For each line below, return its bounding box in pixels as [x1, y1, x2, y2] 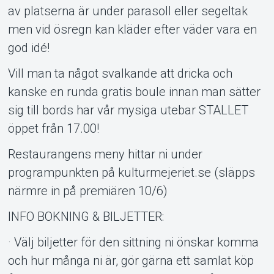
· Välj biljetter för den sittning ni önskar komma [7, 234, 259, 250]
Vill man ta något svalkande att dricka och [7, 65, 232, 81]
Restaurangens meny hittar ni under [7, 146, 202, 161]
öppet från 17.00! [7, 120, 99, 136]
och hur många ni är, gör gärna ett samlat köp [7, 253, 254, 268]
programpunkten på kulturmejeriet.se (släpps [7, 165, 255, 180]
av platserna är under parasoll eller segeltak [7, 3, 248, 18]
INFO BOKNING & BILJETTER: [7, 209, 164, 224]
